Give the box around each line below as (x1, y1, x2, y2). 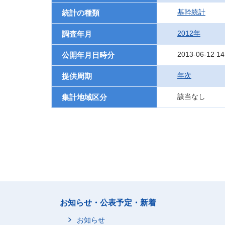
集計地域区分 (62, 93, 107, 101)
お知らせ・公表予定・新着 (60, 198, 156, 207)
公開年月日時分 (62, 51, 115, 59)
